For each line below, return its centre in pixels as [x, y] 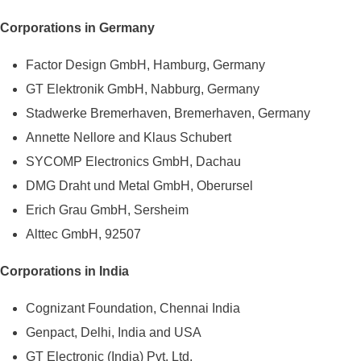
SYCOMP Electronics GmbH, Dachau [133, 161]
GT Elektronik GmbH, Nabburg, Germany [143, 89]
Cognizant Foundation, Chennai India [133, 308]
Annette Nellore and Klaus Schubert [129, 137]
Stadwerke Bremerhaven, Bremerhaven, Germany [168, 113]
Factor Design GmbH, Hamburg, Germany [145, 64]
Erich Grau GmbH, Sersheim [107, 210]
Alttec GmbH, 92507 [83, 234]
